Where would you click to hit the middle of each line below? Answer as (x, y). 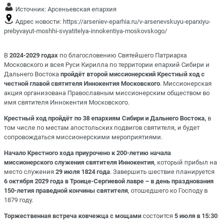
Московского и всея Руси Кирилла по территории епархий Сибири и (107, 64)
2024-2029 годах (34, 55)
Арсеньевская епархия (82, 9)
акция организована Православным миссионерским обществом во (107, 93)
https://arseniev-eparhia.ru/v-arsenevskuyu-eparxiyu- (137, 21)
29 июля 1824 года (83, 171)
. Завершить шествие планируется (162, 171)
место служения (30, 171)
